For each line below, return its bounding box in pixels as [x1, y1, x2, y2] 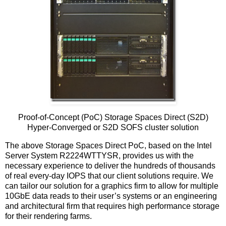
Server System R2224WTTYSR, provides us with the [5, 151, 194, 160]
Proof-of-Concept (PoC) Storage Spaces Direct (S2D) [18, 112, 208, 122]
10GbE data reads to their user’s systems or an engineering [5, 191, 217, 200]
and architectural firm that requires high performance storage [5, 201, 219, 210]
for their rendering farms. [5, 211, 92, 220]
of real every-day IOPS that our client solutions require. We [5, 171, 213, 180]
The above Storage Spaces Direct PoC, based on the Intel [5, 141, 212, 150]
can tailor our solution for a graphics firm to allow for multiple [5, 181, 218, 190]
